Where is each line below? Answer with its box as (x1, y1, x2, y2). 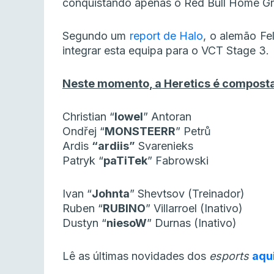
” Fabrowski (147, 154, 209, 168)
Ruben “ (62, 202, 103, 215)
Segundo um (62, 29, 130, 43)
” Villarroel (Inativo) (146, 202, 243, 215)
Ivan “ (62, 187, 92, 201)
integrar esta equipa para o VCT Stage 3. (62, 44, 269, 57)
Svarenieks (135, 139, 193, 153)
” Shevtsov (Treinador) (130, 187, 245, 201)
